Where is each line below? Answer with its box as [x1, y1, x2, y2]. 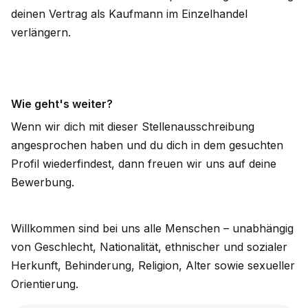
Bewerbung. [11, 175, 74, 190]
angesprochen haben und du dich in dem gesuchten [11, 138, 283, 153]
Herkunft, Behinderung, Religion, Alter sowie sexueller [11, 258, 295, 273]
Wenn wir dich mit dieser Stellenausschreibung [11, 120, 254, 134]
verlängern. [11, 25, 74, 40]
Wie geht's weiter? [11, 97, 113, 111]
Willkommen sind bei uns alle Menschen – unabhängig [11, 221, 294, 236]
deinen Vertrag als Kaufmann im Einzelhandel [11, 7, 247, 21]
